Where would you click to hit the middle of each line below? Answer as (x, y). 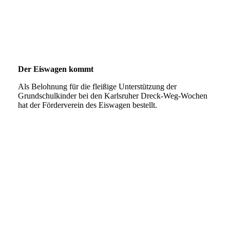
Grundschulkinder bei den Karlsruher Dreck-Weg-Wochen (113, 96)
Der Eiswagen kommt (56, 69)
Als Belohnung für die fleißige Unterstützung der (97, 87)
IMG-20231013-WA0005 (60, 40)
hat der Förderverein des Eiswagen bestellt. (88, 105)
